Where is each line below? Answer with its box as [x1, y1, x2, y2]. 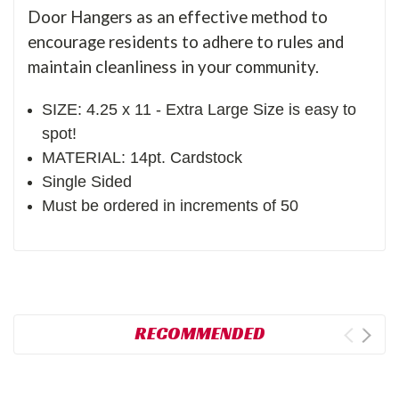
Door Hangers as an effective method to [28, 7, 328, 28]
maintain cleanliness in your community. [28, 57, 319, 77]
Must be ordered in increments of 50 [42, 197, 299, 216]
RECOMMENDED [134, 322, 265, 346]
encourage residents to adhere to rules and [28, 32, 344, 53]
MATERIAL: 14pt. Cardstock [42, 149, 248, 167]
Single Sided [42, 173, 133, 191]
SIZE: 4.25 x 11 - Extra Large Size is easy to [42, 101, 357, 119]
